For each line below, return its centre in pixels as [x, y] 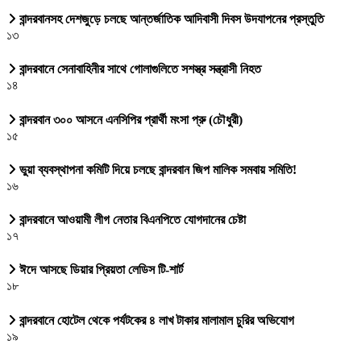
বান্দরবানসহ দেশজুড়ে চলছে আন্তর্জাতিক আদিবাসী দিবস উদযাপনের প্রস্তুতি [170, 19]
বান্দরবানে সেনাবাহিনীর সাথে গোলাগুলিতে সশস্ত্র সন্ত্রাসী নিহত [139, 69]
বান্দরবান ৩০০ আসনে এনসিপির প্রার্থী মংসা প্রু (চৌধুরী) [129, 119]
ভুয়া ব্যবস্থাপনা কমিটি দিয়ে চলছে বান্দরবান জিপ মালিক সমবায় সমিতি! [156, 169]
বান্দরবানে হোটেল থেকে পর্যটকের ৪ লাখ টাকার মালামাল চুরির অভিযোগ [155, 320]
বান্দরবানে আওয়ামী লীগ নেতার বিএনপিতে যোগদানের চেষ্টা [131, 220]
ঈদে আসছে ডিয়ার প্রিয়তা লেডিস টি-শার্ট [100, 270]
